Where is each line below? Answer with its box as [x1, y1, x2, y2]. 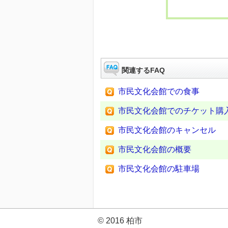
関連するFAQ [122, 66, 165, 74]
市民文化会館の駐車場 [118, 164, 199, 173]
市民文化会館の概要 [118, 145, 191, 154]
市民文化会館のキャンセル [118, 126, 216, 134]
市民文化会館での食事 [118, 87, 199, 96]
